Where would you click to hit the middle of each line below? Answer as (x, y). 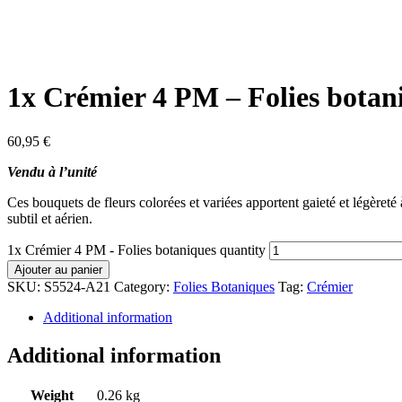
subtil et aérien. (50, 218)
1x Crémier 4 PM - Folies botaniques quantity (136, 249)
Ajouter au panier (58, 269)
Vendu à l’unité (52, 171)
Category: (144, 286)
